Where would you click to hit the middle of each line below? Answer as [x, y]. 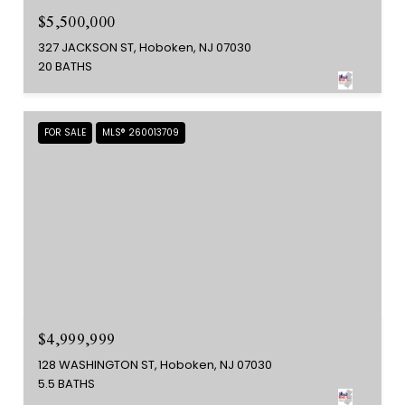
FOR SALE [65, 133]
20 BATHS [65, 67]
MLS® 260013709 [141, 133]
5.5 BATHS [66, 384]
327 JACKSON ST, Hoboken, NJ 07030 [145, 48]
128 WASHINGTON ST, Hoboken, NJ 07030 [155, 365]
